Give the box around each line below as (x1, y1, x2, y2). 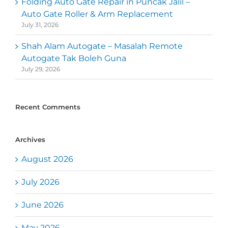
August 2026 (21, 154, 73, 164)
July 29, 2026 (21, 65, 60, 73)
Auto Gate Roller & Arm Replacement (21, 9, 173, 19)
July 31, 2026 (21, 20, 59, 28)
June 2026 (21, 200, 64, 210)
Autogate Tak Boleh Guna (21, 53, 126, 63)
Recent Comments (15, 102, 80, 111)
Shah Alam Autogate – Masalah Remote (21, 41, 183, 51)
